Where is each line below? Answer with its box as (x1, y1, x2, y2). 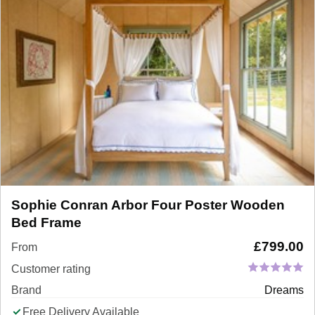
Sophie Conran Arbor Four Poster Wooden (11, 197, 285, 212)
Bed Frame (11, 214, 82, 230)
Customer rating (11, 262, 91, 275)
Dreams (264, 283, 304, 296)
